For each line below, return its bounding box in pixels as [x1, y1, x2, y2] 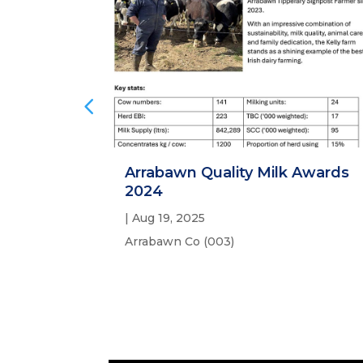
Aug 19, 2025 [132, 211, 206, 226]
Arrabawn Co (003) [125, 234, 235, 250]
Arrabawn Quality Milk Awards [125, 164, 350, 182]
